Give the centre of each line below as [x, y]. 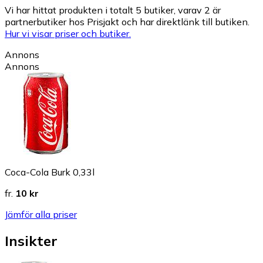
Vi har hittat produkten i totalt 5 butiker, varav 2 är [113, 10]
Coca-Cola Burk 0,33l [50, 172]
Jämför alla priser [41, 214]
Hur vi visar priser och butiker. [68, 33]
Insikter [31, 240]
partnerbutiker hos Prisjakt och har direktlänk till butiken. [127, 21]
